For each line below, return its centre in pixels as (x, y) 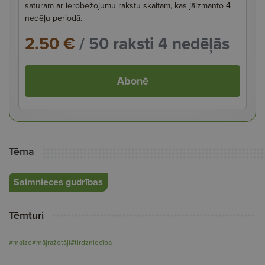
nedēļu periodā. (54, 18)
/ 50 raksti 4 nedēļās (152, 43)
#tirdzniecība (91, 242)
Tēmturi (26, 215)
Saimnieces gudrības (58, 182)
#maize (20, 242)
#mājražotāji (51, 242)
